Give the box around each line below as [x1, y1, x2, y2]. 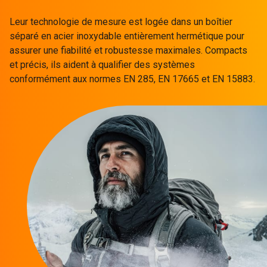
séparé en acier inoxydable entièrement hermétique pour [10, 30, 244, 42]
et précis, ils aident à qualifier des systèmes [10, 58, 195, 70]
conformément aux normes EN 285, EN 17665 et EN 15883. [10, 73, 255, 85]
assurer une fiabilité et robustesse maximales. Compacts [10, 44, 247, 56]
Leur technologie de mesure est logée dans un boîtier [10, 15, 232, 27]
